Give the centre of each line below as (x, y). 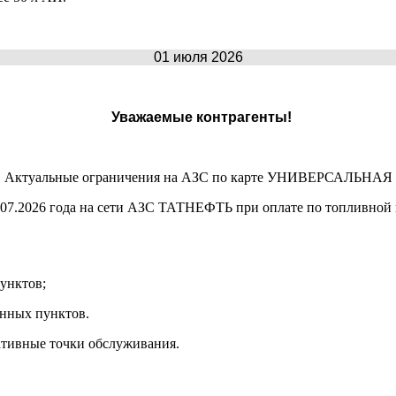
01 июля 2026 (198, 57)
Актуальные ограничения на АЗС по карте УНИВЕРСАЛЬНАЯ (198, 177)
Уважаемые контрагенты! (202, 117)
